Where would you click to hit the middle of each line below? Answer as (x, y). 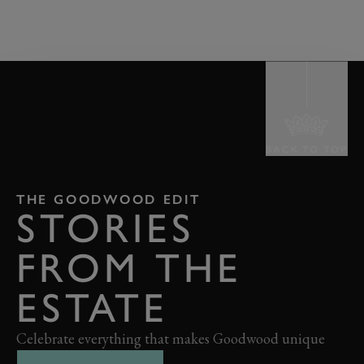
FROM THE (129, 268)
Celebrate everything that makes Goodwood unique (171, 339)
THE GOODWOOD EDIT (108, 200)
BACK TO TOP (306, 150)
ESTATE (92, 308)
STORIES (106, 228)
